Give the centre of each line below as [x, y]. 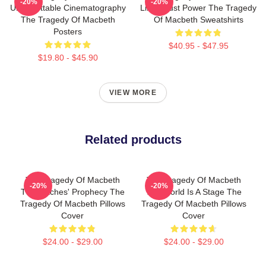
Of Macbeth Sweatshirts [198, 20]
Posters [68, 31]
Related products [133, 140]
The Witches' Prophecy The [72, 192]
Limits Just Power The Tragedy [198, 8]
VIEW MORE [133, 93]
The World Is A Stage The [194, 192]
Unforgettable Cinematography [68, 8]
